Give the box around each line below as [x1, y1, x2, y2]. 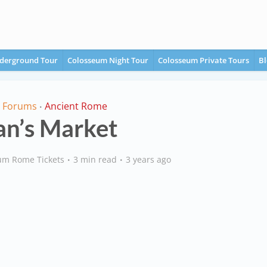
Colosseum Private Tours [158, 55, 249, 66]
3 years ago [125, 154, 171, 165]
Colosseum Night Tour [67, 55, 148, 66]
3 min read [73, 154, 117, 165]
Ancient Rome [45, 100, 107, 113]
